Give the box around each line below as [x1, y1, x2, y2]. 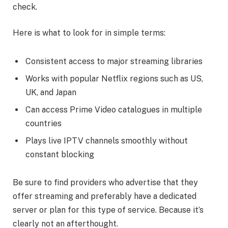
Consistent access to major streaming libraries [25, 56, 203, 66]
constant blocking [25, 149, 94, 159]
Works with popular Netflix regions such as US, [25, 73, 203, 83]
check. [13, 2, 37, 12]
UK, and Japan [25, 87, 76, 97]
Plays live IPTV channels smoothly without [25, 135, 188, 146]
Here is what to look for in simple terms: [13, 28, 165, 38]
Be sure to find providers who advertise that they [13, 178, 198, 188]
